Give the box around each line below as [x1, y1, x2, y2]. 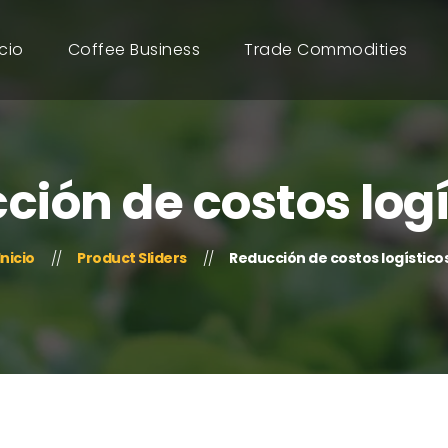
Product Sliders [77, 248, 187, 268]
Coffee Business [67, 38, 200, 61]
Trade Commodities [244, 38, 408, 61]
